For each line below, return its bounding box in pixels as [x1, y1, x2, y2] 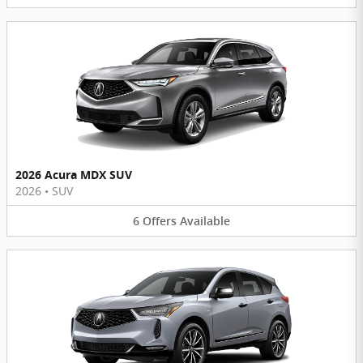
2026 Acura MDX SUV [15, 166, 132, 182]
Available [180, 214, 230, 228]
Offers [143, 214, 177, 228]
